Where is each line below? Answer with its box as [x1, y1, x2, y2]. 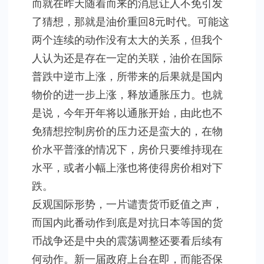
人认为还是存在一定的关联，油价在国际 [32, 52, 223, 64]
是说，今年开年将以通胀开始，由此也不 [32, 107, 223, 119]
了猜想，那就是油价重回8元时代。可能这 [32, 15, 229, 28]
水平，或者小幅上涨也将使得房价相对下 [32, 161, 223, 174]
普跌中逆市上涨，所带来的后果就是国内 [32, 70, 223, 82]
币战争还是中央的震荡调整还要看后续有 [32, 235, 223, 247]
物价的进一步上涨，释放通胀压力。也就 [32, 88, 223, 101]
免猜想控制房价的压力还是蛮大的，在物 [32, 125, 223, 137]
